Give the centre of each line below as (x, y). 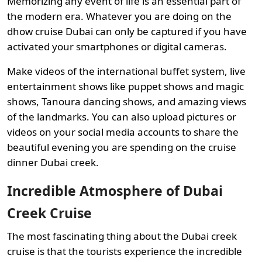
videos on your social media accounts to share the (123, 132)
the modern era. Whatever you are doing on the (119, 16)
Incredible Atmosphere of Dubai (115, 190)
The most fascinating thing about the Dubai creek (122, 236)
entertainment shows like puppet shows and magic (125, 86)
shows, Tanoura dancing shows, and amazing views (127, 101)
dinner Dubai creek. (53, 162)
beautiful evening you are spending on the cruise (122, 147)
